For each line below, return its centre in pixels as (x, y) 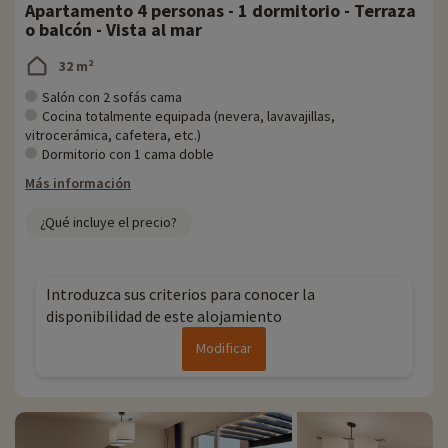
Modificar (224, 348)
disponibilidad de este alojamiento (164, 316)
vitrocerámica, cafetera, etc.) (113, 135)
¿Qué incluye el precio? (108, 222)
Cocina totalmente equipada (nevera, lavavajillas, (188, 116)
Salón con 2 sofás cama (112, 97)
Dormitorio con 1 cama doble (128, 154)
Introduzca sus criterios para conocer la (180, 294)
